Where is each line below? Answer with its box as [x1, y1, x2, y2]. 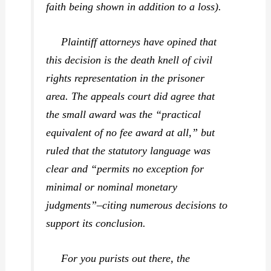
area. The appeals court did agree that [46, 90, 215, 103]
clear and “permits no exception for [46, 163, 204, 175]
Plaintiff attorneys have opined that [46, 36, 217, 48]
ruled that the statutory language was [46, 145, 211, 157]
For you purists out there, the [46, 252, 191, 265]
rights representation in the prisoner [46, 72, 205, 85]
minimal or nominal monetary [46, 181, 178, 194]
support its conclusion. [46, 217, 146, 230]
